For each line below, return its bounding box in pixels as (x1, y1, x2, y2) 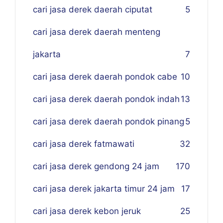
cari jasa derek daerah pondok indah (33, 94, 180, 104)
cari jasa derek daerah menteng (33, 27, 160, 37)
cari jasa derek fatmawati (33, 139, 134, 149)
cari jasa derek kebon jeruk (33, 206, 141, 216)
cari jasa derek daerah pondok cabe (33, 72, 177, 82)
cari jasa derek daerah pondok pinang (33, 116, 184, 126)
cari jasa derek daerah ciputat (33, 4, 152, 14)
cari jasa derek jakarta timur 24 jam (33, 184, 175, 194)
